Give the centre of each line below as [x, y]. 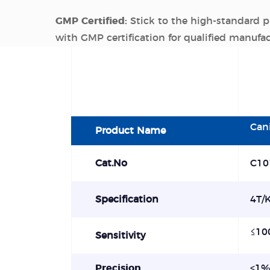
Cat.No [111, 163]
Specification [127, 199]
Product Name [130, 131]
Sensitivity [120, 236]
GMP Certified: [93, 21]
